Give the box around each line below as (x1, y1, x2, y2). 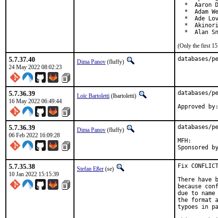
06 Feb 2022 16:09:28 (9, 132, 60, 139)
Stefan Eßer (77, 165, 104, 172)
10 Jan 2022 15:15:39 (9, 171, 59, 178)
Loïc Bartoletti (77, 92, 109, 99)
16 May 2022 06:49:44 (9, 98, 62, 105)
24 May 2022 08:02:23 (9, 64, 62, 71)
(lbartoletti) (109, 92, 138, 99)
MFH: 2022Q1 (178, 137, 191, 144)
